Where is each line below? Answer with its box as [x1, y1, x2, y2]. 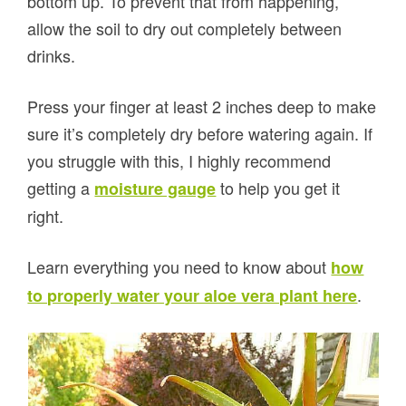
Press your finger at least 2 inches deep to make [27, 93, 377, 118]
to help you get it [216, 175, 341, 199]
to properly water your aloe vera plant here [27, 283, 358, 307]
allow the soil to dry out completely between [27, 15, 343, 40]
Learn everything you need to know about [27, 254, 332, 278]
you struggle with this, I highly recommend [27, 148, 332, 172]
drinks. [27, 43, 76, 67]
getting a [27, 175, 95, 199]
